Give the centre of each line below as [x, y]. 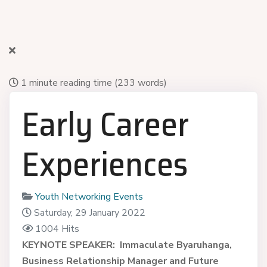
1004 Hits [57, 229]
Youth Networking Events [89, 196]
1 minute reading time [66, 83]
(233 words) [141, 83]
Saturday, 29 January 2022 [89, 212]
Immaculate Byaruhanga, [176, 245]
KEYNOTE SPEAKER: [69, 245]
